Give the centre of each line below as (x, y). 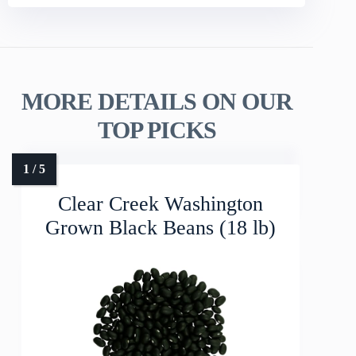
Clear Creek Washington (161, 203)
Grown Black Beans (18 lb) (161, 227)
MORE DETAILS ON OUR (157, 101)
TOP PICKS (157, 130)
